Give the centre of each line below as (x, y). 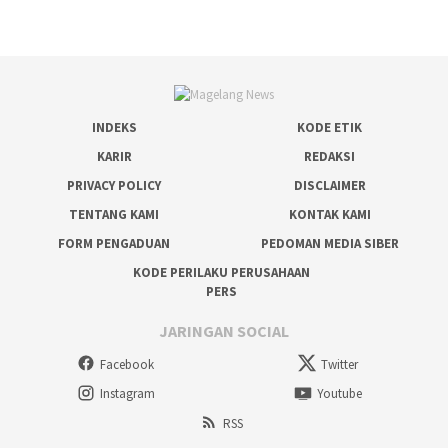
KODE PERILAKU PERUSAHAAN (222, 273)
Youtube (340, 394)
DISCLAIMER (329, 186)
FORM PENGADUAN (114, 244)
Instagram (127, 394)
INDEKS (114, 128)
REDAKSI (330, 157)
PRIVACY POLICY (114, 186)
